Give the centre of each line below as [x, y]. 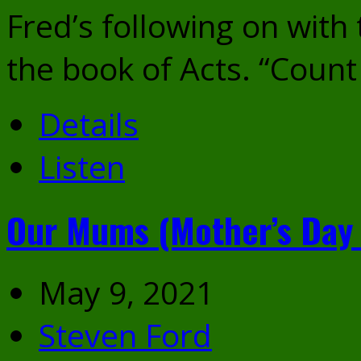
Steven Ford [125, 335]
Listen [82, 167]
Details [89, 124]
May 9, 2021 [126, 293]
